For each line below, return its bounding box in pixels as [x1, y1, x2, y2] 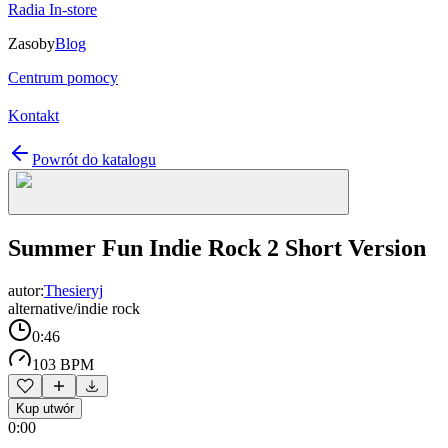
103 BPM [32, 355, 94, 373]
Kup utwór [16, 400, 74, 416]
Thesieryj [44, 281, 103, 299]
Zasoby [8, 35, 55, 52]
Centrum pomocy [8, 69, 118, 86]
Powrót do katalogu [32, 151, 156, 168]
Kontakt [8, 107, 59, 124]
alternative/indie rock [8, 299, 140, 317]
